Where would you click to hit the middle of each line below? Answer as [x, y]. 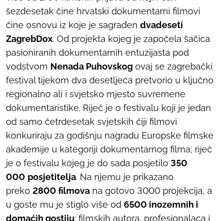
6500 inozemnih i [161, 204]
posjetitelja [52, 177]
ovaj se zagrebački [173, 66]
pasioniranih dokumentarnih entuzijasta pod [97, 52]
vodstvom [28, 66]
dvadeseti [162, 25]
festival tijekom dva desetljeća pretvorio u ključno [110, 80]
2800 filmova [61, 190]
